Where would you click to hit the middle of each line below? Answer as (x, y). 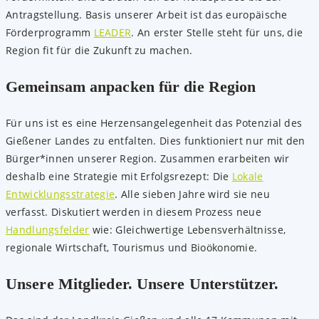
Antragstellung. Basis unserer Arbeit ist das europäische (147, 14)
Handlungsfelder (48, 229)
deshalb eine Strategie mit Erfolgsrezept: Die (119, 176)
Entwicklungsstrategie (61, 194)
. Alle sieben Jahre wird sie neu (192, 194)
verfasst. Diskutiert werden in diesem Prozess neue (134, 211)
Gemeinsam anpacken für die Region (131, 86)
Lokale (247, 176)
